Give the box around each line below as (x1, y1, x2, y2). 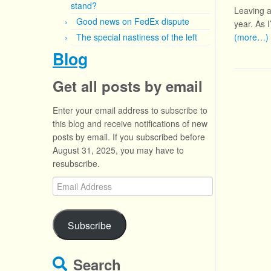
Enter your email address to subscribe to (53, 104, 207, 116)
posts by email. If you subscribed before (53, 131, 205, 143)
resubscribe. (53, 157, 100, 169)
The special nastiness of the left (76, 31, 197, 43)
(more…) (234, 31, 269, 43)
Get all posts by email (53, 76, 203, 96)
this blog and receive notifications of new (53, 117, 207, 129)
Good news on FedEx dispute (76, 15, 189, 27)
